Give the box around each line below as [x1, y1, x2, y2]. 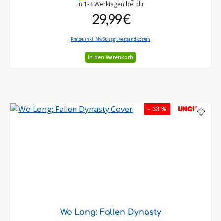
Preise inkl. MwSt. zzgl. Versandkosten [71, 37, 150, 43]
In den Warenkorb [88, 53, 133, 61]
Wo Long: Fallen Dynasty [60, 207, 161, 217]
